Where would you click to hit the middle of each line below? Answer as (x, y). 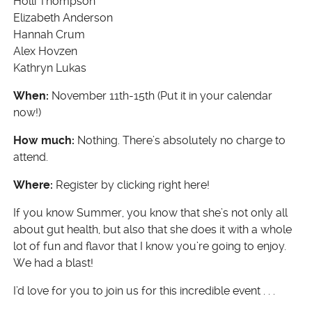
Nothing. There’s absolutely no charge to (180, 140)
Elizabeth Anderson (63, 18)
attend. (31, 157)
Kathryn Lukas (50, 68)
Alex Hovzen (45, 51)
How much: (44, 140)
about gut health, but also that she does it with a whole (153, 229)
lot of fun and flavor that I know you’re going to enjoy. (150, 246)
